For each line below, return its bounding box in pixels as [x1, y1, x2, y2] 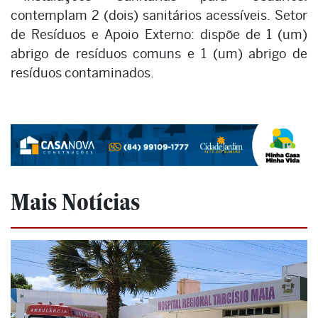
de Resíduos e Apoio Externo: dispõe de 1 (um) [11, 26, 307, 42]
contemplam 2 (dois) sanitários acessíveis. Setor [11, 7, 307, 23]
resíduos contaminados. [11, 65, 154, 80]
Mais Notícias [11, 188, 140, 216]
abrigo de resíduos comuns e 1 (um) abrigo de [11, 45, 307, 61]
